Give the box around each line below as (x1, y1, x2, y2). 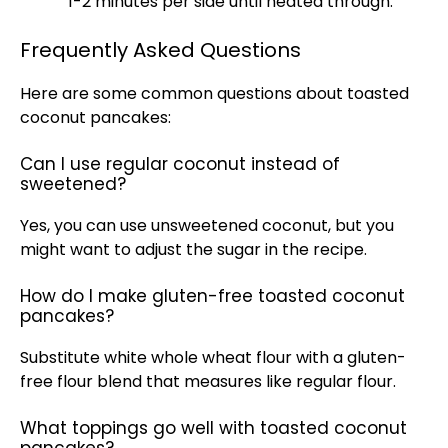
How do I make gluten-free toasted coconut (20, 284, 405, 308)
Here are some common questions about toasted (20, 82, 409, 105)
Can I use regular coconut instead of (20, 152, 340, 176)
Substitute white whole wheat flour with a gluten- (20, 346, 406, 369)
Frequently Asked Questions (20, 36, 301, 64)
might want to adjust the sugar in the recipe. (20, 238, 367, 261)
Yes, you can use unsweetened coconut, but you (20, 214, 394, 237)
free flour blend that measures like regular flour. (20, 370, 396, 393)
